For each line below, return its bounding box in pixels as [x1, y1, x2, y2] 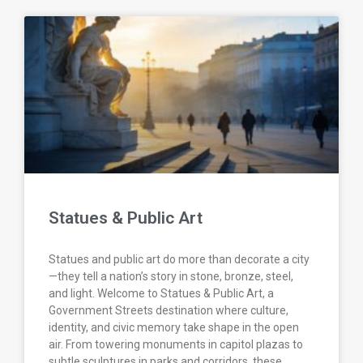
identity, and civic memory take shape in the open [49, 321, 299, 335]
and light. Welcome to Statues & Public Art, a [49, 287, 274, 301]
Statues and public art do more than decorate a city [49, 253, 310, 267]
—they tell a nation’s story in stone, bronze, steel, [49, 270, 293, 284]
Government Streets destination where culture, [49, 304, 288, 318]
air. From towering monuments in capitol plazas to [49, 338, 303, 352]
